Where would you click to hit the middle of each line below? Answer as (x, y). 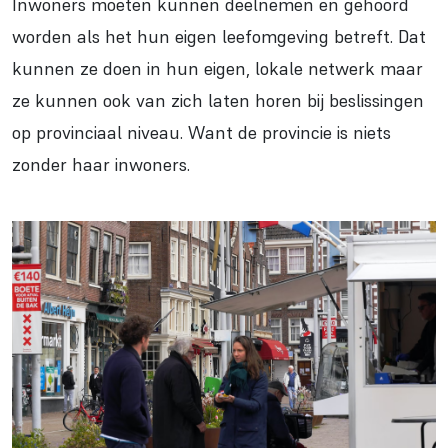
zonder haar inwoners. (101, 165)
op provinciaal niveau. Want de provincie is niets (201, 133)
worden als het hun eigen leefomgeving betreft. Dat (219, 37)
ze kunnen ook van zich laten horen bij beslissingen (218, 101)
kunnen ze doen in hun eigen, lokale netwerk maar (217, 69)
